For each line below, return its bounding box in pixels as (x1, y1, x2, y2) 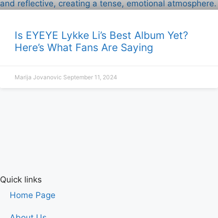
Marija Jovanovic (15, 73, 63, 81)
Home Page (10, 190, 55, 200)
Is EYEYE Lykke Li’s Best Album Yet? (15, 29, 188, 41)
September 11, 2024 (63, 73, 117, 81)
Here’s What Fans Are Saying (15, 41, 153, 54)
